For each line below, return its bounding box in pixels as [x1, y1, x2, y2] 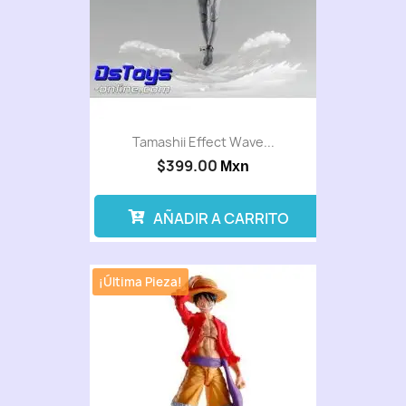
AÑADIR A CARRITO [152, 208, 289, 229]
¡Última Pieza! [99, 274, 183, 291]
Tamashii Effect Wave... [131, 133, 275, 151]
